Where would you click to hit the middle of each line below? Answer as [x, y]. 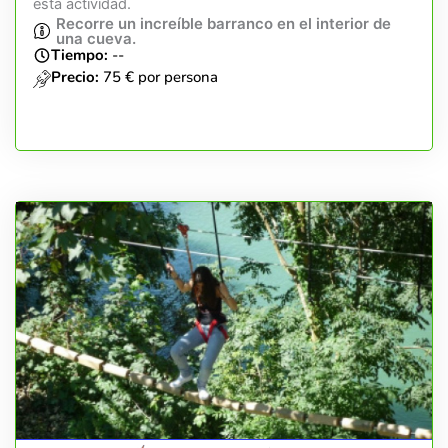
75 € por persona [160, 76]
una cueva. [96, 38]
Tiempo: [79, 54]
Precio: [77, 76]
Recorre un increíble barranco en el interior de [223, 23]
